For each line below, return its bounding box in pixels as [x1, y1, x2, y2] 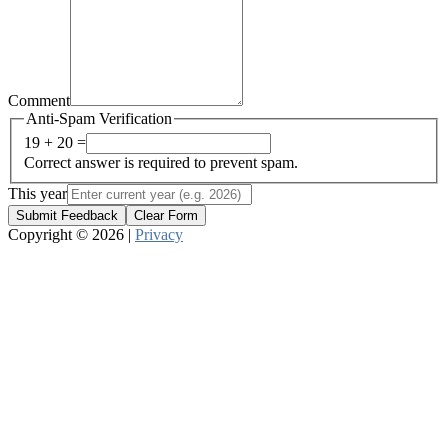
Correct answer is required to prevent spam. [24, 154, 298, 172]
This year [8, 185, 67, 203]
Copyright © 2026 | [8, 226, 135, 244]
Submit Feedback [16, 208, 118, 224]
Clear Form [134, 208, 198, 224]
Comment [8, 91, 70, 109]
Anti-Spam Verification [26, 109, 172, 127]
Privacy [135, 226, 183, 244]
